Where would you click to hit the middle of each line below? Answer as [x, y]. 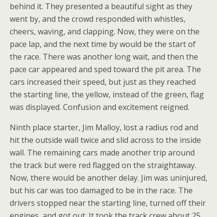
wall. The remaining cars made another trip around [102, 153]
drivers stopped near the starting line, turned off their [108, 203]
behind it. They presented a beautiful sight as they [101, 6]
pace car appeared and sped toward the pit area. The [105, 69]
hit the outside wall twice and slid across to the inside [105, 140]
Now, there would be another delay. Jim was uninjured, [108, 178]
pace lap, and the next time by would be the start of [103, 44]
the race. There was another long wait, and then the [104, 57]
